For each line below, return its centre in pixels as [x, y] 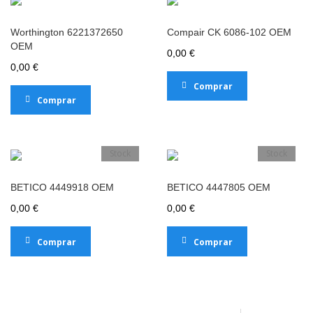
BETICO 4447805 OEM [219, 188]
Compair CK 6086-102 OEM [229, 32]
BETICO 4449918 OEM [62, 188]
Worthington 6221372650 [67, 32]
